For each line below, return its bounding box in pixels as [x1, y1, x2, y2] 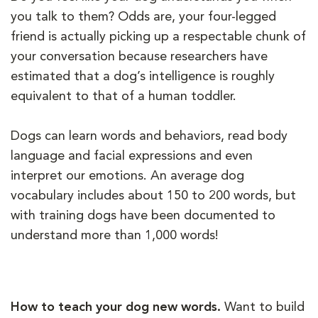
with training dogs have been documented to [11, 209, 275, 222]
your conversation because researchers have [11, 50, 268, 63]
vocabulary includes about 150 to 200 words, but [11, 189, 296, 202]
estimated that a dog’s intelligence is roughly [11, 70, 275, 83]
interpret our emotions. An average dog [11, 169, 244, 182]
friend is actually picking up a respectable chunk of [11, 30, 306, 43]
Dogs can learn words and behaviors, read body [11, 129, 287, 143]
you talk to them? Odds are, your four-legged [11, 10, 276, 23]
